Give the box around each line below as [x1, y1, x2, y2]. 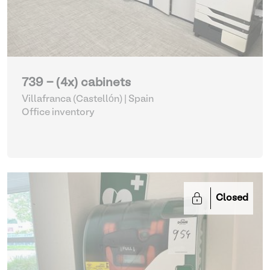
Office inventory [22, 108, 95, 117]
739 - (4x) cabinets [22, 78, 131, 89]
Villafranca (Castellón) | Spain [22, 95, 154, 104]
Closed [216, 194, 248, 202]
